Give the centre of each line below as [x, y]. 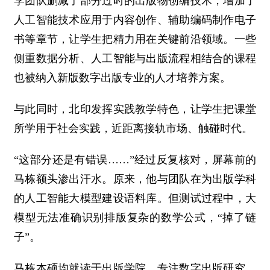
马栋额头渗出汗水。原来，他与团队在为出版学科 [135, 179]
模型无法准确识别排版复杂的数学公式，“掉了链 [135, 218]
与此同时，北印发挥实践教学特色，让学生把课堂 [135, 109]
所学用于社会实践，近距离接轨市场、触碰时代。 [133, 129]
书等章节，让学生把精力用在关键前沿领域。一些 [135, 39]
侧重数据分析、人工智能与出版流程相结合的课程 [135, 59]
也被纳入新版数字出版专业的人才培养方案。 [122, 78]
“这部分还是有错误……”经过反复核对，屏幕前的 [135, 160]
